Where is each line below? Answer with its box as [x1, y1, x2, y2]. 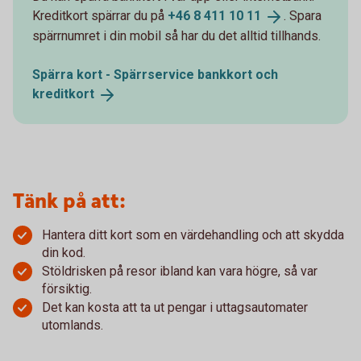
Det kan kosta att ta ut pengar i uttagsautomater [42, 300, 308, 316]
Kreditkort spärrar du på [32, 8, 168, 24]
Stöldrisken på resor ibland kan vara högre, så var [42, 263, 317, 280]
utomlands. [42, 317, 103, 334]
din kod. [42, 245, 85, 261]
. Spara [284, 8, 322, 24]
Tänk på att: [13, 188, 126, 217]
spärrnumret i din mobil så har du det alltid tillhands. [32, 28, 321, 44]
